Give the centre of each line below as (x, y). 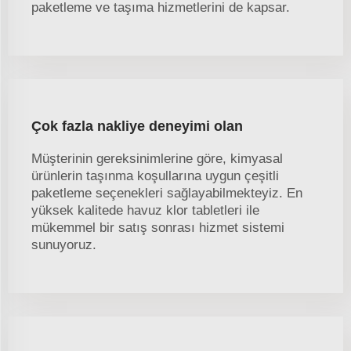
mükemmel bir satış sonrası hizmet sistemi (158, 228)
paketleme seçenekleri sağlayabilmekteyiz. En (167, 194)
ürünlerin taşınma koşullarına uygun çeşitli (155, 176)
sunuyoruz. (64, 245)
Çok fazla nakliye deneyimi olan (137, 127)
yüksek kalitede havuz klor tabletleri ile (145, 211)
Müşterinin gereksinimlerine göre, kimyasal (157, 159)
